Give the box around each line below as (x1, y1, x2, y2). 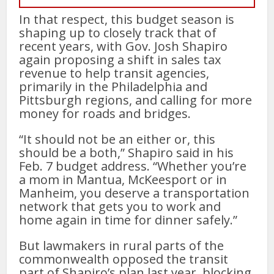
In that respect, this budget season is (19, 10, 235, 28)
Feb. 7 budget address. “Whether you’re (19, 157, 247, 174)
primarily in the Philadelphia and (19, 78, 208, 95)
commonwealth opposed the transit (19, 250, 229, 267)
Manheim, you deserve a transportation (19, 184, 250, 201)
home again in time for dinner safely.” (19, 211, 238, 228)
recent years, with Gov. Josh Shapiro (19, 37, 228, 54)
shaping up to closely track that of (19, 24, 217, 41)
